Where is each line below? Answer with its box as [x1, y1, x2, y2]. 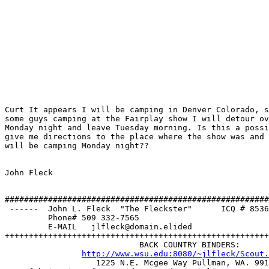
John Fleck [5, 168, 53, 177]
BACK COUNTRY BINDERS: [5, 240, 240, 249]
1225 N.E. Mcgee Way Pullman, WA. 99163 [5, 258, 82, 267]
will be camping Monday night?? [5, 141, 149, 150]
